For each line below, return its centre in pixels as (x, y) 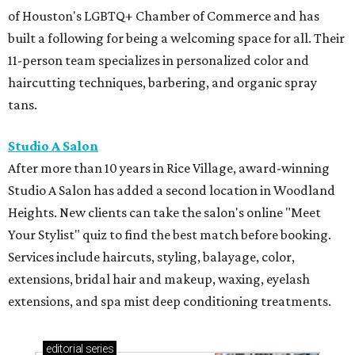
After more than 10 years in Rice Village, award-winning (169, 168)
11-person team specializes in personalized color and (158, 60)
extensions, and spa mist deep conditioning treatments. (170, 301)
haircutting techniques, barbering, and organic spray (162, 82)
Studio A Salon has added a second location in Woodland (172, 190)
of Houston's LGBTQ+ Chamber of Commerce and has (164, 15)
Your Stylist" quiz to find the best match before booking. (170, 234)
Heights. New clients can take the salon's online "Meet (164, 212)
